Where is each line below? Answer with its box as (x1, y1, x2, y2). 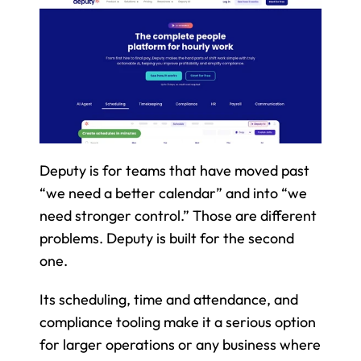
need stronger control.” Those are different (39, 205, 317, 225)
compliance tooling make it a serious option (39, 312, 316, 331)
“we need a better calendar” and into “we (39, 183, 307, 202)
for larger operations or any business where (39, 334, 321, 354)
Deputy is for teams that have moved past (39, 160, 309, 180)
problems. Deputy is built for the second (39, 228, 294, 247)
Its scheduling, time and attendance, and (39, 289, 298, 309)
